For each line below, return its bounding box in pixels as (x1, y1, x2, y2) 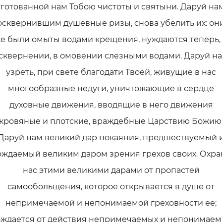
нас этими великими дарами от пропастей (22, 166, 200, 175)
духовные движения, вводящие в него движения (9, 100, 213, 110)
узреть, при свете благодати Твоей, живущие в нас (6, 67, 216, 77)
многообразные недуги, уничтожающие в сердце (8, 84, 214, 93)
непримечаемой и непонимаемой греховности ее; (5, 198, 217, 208)
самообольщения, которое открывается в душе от (7, 182, 215, 191)
